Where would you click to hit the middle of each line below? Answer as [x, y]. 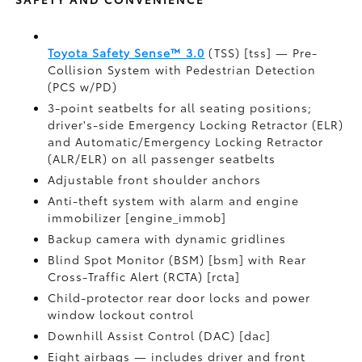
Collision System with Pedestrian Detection [182, 69]
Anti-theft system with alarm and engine [174, 200]
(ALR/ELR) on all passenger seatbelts [162, 158]
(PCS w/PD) [83, 86]
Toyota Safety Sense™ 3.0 [126, 53]
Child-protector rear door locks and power [179, 297]
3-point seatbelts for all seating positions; [180, 107]
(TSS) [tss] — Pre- [261, 53]
